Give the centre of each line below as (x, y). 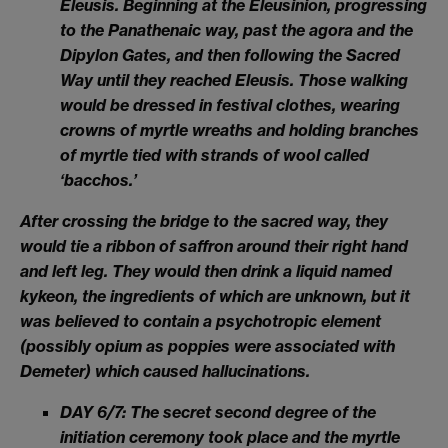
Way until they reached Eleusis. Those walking (234, 80)
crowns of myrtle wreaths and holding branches (239, 130)
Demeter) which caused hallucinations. (165, 371)
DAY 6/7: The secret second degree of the (218, 412)
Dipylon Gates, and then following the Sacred (230, 55)
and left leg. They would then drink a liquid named (206, 271)
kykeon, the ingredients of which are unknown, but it (215, 296)
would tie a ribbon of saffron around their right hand (214, 246)
